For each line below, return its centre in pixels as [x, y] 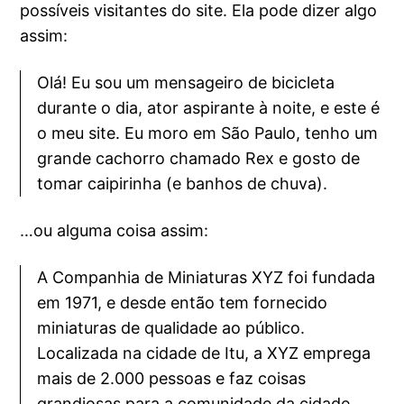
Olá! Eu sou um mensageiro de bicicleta [186, 83]
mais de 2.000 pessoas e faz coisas [172, 379]
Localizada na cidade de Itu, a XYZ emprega [204, 353]
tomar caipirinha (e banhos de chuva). [183, 184]
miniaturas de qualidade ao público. [171, 328]
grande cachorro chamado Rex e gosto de [199, 159]
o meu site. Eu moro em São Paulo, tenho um [208, 133]
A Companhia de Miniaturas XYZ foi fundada [207, 278]
